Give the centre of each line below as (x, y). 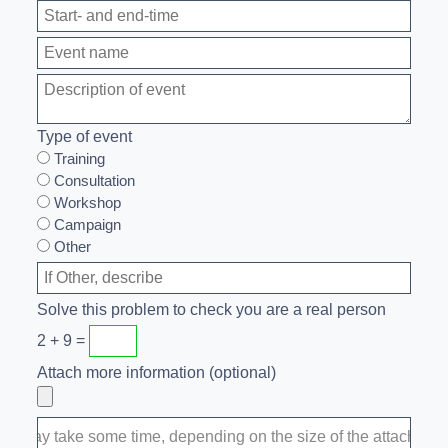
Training (77, 158)
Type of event (84, 136)
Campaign (85, 224)
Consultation (92, 180)
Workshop (85, 202)
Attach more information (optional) (156, 372)
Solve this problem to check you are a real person (211, 309)
